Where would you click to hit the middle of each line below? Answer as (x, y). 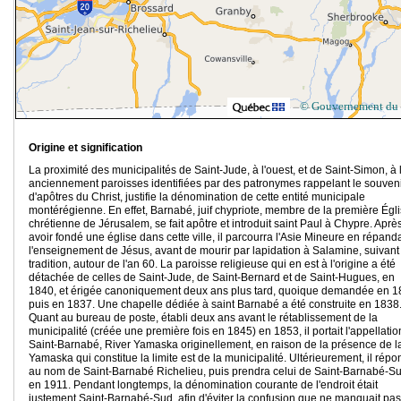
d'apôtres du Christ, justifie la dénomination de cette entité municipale (197, 197)
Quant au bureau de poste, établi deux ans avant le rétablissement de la (203, 318)
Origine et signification (85, 148)
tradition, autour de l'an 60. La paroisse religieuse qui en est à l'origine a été (212, 264)
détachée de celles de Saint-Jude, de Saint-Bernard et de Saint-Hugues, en (212, 278)
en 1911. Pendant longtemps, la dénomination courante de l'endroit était (203, 385)
